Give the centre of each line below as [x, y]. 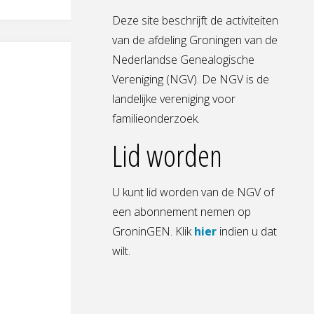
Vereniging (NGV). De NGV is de [191, 80]
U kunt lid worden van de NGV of [193, 192]
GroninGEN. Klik [153, 232]
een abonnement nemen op [182, 212]
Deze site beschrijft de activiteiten [195, 21]
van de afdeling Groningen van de [195, 40]
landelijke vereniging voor [174, 99]
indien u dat [247, 232]
